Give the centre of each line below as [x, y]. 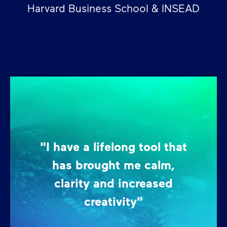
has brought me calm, [113, 164]
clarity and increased [113, 182]
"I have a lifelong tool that [113, 146]
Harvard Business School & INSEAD [113, 8]
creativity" [113, 201]
